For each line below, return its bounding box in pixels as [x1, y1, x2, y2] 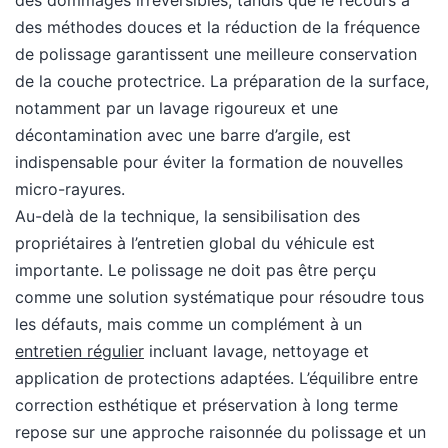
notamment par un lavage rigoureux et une [15, 98, 338, 119]
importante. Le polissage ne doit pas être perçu [15, 260, 376, 281]
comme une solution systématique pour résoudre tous [15, 287, 424, 308]
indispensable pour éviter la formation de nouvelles [15, 152, 403, 173]
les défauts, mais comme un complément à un [15, 314, 362, 335]
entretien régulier [15, 341, 144, 362]
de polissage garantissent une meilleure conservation [15, 44, 417, 65]
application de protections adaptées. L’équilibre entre [15, 368, 418, 389]
